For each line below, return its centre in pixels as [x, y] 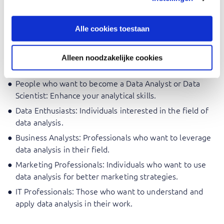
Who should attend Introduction [110, 45]
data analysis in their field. [63, 149]
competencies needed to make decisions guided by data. [109, 11]
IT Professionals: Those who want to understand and [109, 191]
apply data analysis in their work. [74, 203]
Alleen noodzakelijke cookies [112, 57]
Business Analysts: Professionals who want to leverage [113, 137]
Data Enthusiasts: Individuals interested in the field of [112, 110]
